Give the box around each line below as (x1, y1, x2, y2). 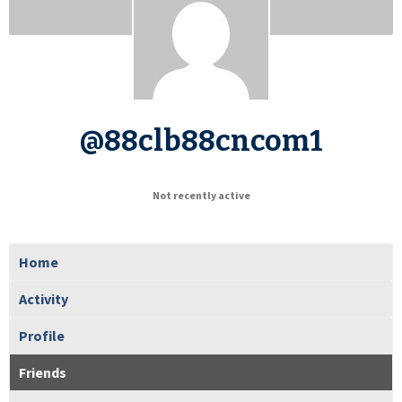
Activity (19, 289, 68, 308)
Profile (19, 326, 65, 345)
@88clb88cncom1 (79, 123, 323, 158)
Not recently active (152, 188, 250, 202)
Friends (19, 363, 66, 381)
